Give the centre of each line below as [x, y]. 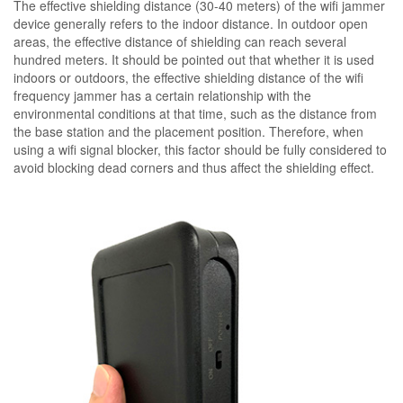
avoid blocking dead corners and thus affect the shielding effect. [194, 167]
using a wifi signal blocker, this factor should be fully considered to [200, 149]
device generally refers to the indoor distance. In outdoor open [191, 23]
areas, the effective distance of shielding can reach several [180, 41]
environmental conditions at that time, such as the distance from [195, 113]
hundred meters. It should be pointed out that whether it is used [194, 59]
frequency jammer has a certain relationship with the [162, 95]
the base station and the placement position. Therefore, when [188, 131]
